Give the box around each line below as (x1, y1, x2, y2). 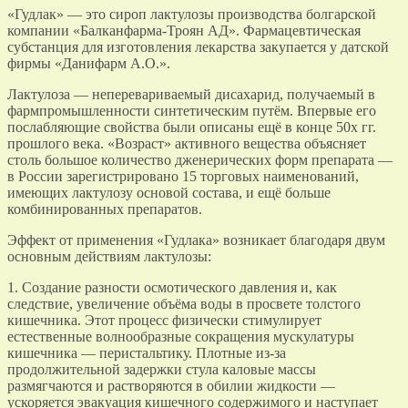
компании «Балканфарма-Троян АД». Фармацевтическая (7, 22, 361, 38)
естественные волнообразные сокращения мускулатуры (7, 328, 354, 344)
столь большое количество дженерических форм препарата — (7, 151, 393, 168)
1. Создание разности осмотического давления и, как (7, 279, 337, 295)
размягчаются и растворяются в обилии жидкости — (7, 377, 335, 393)
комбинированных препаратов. (7, 200, 202, 217)
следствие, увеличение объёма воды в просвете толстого (7, 295, 361, 311)
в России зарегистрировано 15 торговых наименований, (7, 168, 359, 184)
